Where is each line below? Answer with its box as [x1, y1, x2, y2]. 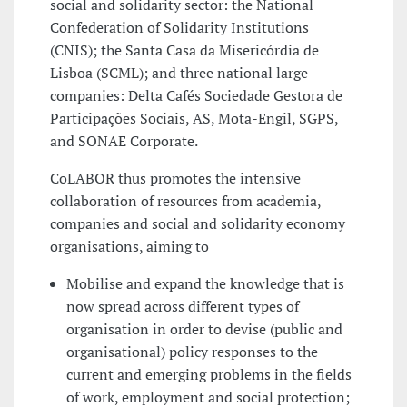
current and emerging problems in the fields [66, 363, 352, 384]
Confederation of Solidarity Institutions [50, 16, 309, 37]
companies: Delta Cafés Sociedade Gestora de [50, 84, 342, 105]
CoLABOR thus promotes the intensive [50, 167, 301, 188]
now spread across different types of [66, 295, 299, 316]
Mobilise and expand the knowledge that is [66, 273, 344, 293]
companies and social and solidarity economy [50, 213, 345, 233]
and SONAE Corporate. [50, 130, 198, 151]
